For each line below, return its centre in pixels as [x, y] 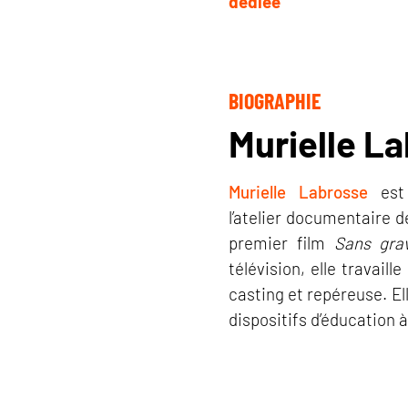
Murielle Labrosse [298, 191]
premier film [281, 242]
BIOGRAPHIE [275, 100]
